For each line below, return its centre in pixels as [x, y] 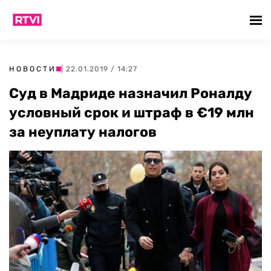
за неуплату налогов [83, 132]
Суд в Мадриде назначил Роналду [131, 93]
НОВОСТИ [33, 69]
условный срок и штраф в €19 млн [132, 113]
